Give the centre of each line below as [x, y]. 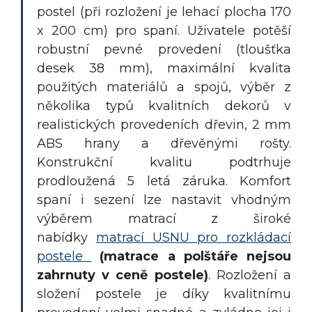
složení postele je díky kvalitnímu [164, 294]
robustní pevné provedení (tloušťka [164, 50]
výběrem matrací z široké [164, 219]
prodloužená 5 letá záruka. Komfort [164, 181]
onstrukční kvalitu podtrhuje [169, 163]
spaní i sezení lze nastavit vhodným [164, 200]
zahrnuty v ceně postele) [123, 275]
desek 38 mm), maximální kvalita [164, 69]
